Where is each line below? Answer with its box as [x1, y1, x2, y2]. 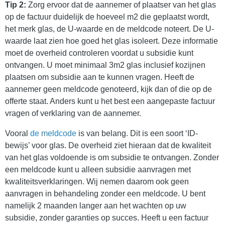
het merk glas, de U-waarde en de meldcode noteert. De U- [5, 25, 214, 34]
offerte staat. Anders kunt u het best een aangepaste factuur [5, 97, 215, 106]
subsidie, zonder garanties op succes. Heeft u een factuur [5, 213, 208, 222]
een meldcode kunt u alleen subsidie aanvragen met [5, 165, 191, 174]
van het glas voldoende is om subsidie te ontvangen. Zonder [5, 153, 219, 162]
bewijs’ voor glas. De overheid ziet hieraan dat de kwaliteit [5, 141, 211, 150]
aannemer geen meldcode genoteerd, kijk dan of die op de [5, 85, 212, 94]
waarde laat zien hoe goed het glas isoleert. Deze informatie [5, 37, 218, 46]
